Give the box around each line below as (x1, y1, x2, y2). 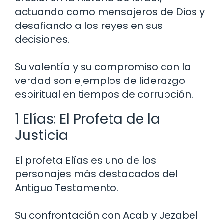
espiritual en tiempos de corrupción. (15, 87, 193, 101)
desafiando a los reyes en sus (15, 18, 163, 32)
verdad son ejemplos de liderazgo (15, 73, 185, 87)
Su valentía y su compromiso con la (15, 59, 191, 74)
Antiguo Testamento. (15, 180, 118, 194)
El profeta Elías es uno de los (15, 153, 156, 167)
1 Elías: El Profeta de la (15, 109, 160, 129)
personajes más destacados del (15, 166, 178, 181)
